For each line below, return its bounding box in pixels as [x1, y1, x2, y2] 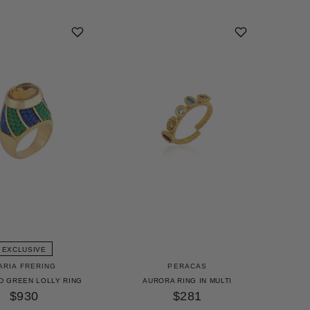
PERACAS [167, 262, 208, 271]
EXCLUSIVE [1, 246, 46, 254]
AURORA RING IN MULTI [143, 277, 232, 285]
